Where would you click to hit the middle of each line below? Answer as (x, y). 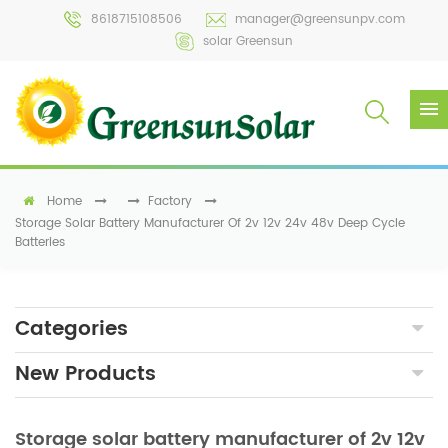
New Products (85, 374)
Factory (170, 201)
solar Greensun (248, 41)
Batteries (40, 242)
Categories (71, 329)
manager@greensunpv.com (320, 19)
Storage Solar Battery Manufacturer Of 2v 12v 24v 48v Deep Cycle (210, 223)
